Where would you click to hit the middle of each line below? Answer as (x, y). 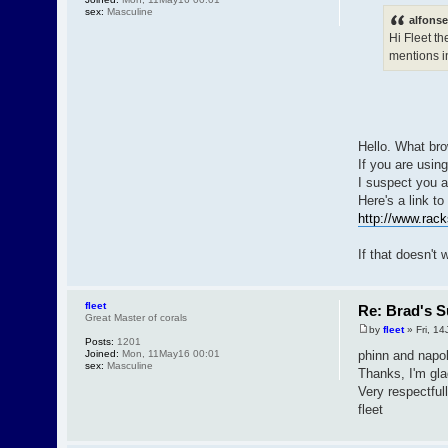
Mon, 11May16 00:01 (170, 353)
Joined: (102, 353)
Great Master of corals (136, 317)
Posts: (100, 341)
